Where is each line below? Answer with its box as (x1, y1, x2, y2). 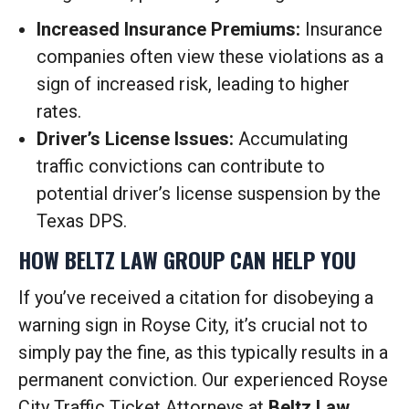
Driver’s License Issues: (37, 128, 234, 150)
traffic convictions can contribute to (37, 155, 325, 177)
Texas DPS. (37, 210, 127, 232)
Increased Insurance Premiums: (37, 18, 300, 40)
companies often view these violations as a (37, 46, 383, 68)
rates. (37, 100, 81, 122)
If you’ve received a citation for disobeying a (18, 287, 373, 309)
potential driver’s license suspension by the (37, 183, 381, 204)
